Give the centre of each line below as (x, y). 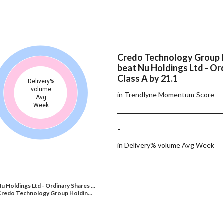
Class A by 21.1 (148, 78)
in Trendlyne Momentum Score (166, 94)
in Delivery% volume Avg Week (166, 145)
